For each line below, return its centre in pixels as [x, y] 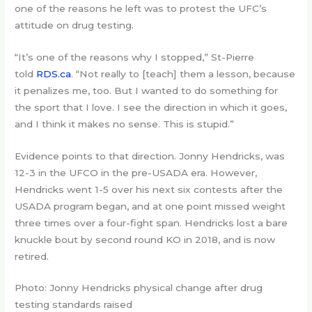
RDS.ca [54, 73]
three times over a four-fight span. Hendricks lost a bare [151, 223]
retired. [32, 256]
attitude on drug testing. [75, 25]
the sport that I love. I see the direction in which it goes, [151, 107]
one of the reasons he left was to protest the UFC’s [141, 8]
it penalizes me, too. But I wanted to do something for [147, 90]
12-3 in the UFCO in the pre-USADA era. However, [136, 172]
